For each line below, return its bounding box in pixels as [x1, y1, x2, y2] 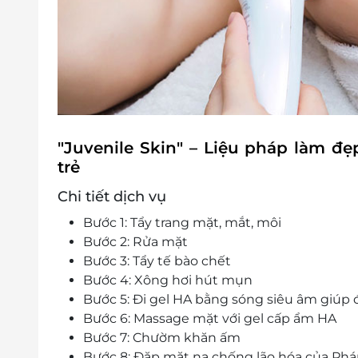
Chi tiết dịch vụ [58, 188, 166, 206]
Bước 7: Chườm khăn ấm [83, 330, 241, 346]
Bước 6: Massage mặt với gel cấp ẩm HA [83, 311, 336, 327]
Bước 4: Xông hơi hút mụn [83, 272, 253, 288]
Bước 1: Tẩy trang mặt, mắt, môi [83, 215, 281, 231]
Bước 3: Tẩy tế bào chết [83, 253, 231, 269]
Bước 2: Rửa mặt [83, 234, 188, 250]
